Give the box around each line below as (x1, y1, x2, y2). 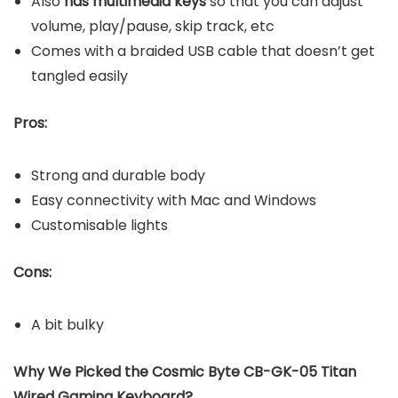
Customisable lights (31, 215, 168, 236)
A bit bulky (31, 314, 104, 336)
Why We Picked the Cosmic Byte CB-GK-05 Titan (13, 362, 356, 383)
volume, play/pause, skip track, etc (31, 16, 275, 37)
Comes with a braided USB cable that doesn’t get (31, 41, 375, 62)
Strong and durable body (31, 165, 205, 187)
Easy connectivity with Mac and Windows (31, 190, 316, 211)
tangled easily (31, 66, 128, 87)
